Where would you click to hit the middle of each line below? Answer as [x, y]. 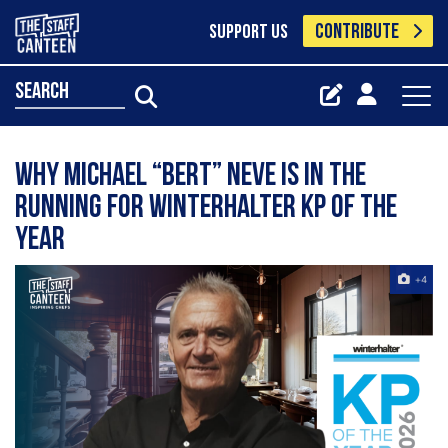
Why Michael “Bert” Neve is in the [190, 177]
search [42, 92]
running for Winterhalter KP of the [206, 209]
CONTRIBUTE [357, 32]
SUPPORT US [248, 33]
